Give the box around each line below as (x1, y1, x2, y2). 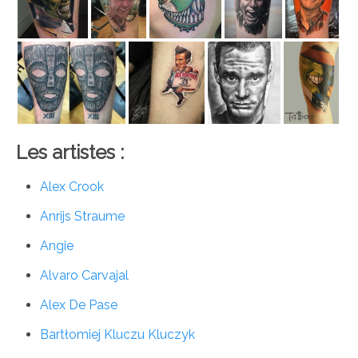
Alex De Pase (40, 297, 117, 313)
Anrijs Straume (40, 209, 125, 225)
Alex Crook (40, 179, 104, 195)
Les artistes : (16, 141, 124, 165)
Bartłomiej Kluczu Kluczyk (40, 327, 195, 343)
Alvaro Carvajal (40, 268, 129, 284)
